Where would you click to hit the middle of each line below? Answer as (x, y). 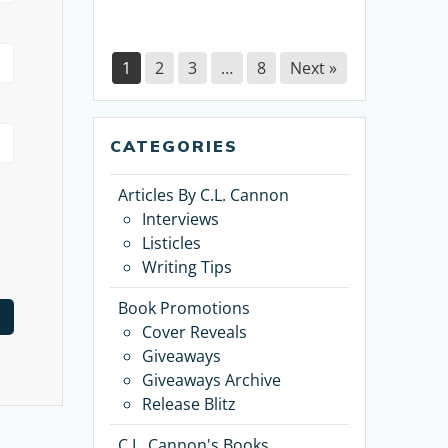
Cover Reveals (195, 332)
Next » (314, 68)
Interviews (181, 219)
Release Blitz (189, 404)
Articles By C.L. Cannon (204, 195)
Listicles (172, 243)
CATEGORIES (174, 146)
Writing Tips (187, 267)
